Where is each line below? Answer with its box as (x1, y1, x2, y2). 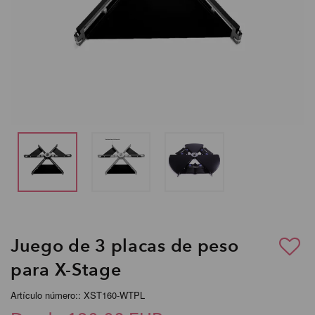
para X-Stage (11, 257, 122, 282)
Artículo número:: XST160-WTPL (11, 288, 145, 302)
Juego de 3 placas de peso (11, 233, 239, 258)
